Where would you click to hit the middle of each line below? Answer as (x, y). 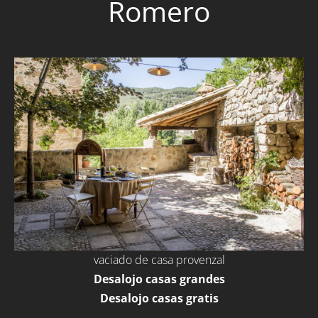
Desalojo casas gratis (159, 298)
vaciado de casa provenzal (159, 260)
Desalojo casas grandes (159, 279)
